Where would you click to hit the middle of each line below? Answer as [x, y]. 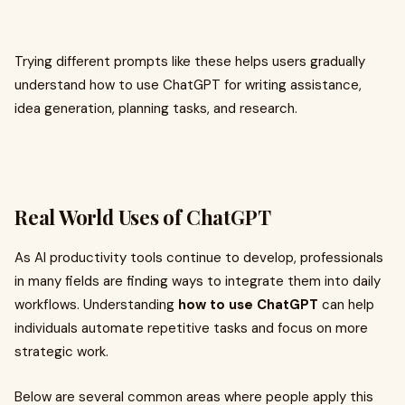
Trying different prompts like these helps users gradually [190, 61]
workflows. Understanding [96, 305]
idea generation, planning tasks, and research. [156, 108]
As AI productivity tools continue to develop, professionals [199, 258]
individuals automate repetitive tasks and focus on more [191, 328]
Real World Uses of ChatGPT [143, 217]
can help [346, 305]
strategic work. [61, 352]
